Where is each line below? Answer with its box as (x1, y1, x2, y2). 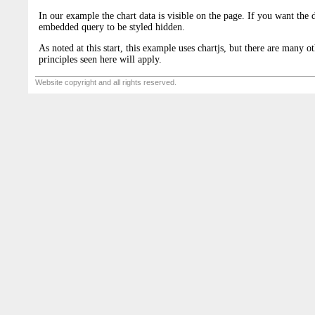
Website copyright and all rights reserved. (35, 78, 179, 86)
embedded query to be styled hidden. (39, 21, 185, 32)
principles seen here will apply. (39, 53, 162, 65)
